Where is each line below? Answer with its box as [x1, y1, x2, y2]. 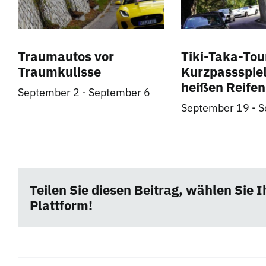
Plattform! [30, 197, 93, 214]
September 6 [88, 85, 150, 100]
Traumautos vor [18, 47, 114, 65]
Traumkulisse [18, 63, 101, 81]
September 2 [18, 85, 80, 100]
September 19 [180, 101, 249, 115]
